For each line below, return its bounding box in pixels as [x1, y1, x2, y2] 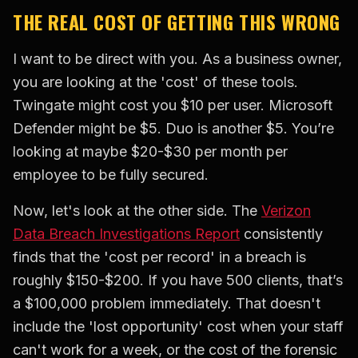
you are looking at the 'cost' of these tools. [13, 74, 298, 91]
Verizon [261, 202, 311, 220]
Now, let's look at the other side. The [13, 202, 261, 220]
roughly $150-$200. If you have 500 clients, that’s [13, 272, 343, 289]
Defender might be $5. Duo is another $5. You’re [13, 120, 334, 137]
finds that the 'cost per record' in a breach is [13, 249, 306, 266]
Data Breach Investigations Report [13, 225, 240, 243]
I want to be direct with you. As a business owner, [13, 50, 342, 68]
